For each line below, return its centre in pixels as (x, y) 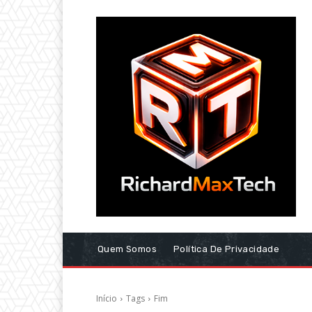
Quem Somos (127, 249)
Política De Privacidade (227, 249)
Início (107, 299)
